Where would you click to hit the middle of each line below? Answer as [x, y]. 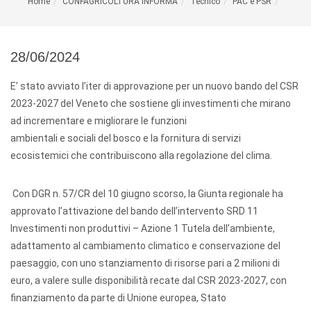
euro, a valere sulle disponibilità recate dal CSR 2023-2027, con [149, 280]
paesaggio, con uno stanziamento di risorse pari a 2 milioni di [145, 263]
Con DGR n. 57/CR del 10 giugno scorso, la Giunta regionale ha [147, 194]
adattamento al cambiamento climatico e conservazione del [145, 246]
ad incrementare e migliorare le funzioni [99, 121]
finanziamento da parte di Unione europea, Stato [118, 298]
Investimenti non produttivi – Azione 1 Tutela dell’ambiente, [143, 228]
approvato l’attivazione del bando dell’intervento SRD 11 [134, 211]
